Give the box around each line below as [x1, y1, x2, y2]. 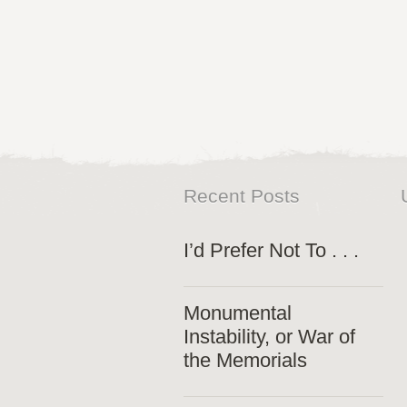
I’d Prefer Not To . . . [184, 238, 359, 262]
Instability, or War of [184, 324, 355, 348]
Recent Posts [184, 184, 300, 206]
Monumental [184, 301, 292, 324]
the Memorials [184, 348, 307, 372]
